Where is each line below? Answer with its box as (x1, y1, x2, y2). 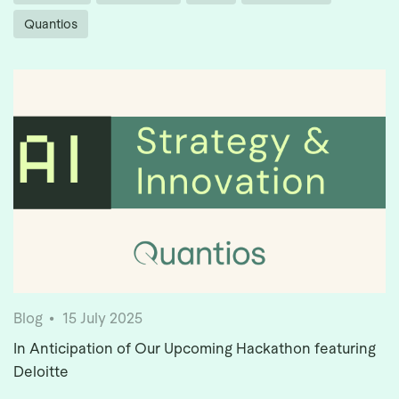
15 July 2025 (62, 310, 142, 328)
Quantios (24, 17, 77, 32)
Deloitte (13, 363, 69, 381)
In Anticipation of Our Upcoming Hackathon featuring (13, 340, 376, 358)
